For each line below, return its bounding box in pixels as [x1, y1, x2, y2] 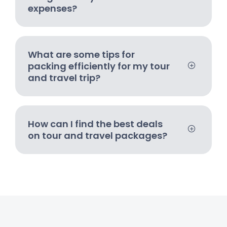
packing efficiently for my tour [28, 59, 170, 72]
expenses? [28, 2, 77, 15]
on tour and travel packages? [28, 129, 167, 142]
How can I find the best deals [28, 117, 163, 130]
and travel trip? [28, 71, 100, 84]
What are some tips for [28, 48, 135, 61]
